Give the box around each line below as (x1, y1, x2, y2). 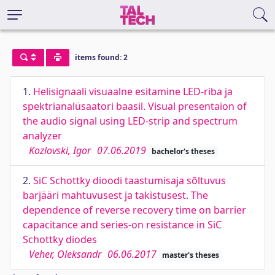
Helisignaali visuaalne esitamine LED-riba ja (33, 85, 233, 98)
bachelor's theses (151, 146, 215, 157)
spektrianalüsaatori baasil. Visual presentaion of (23, 99, 247, 113)
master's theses (161, 250, 219, 260)
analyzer (23, 129, 62, 142)
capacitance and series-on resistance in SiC (23, 218, 222, 231)
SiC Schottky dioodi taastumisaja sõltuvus (33, 174, 226, 187)
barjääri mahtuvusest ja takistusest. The (23, 188, 208, 202)
